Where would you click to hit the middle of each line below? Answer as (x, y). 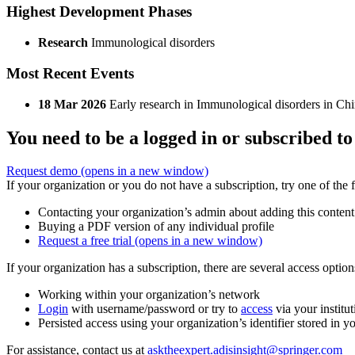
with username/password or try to (155, 309)
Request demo (44, 171)
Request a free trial (86, 241)
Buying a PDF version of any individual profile (156, 227)
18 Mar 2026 (72, 104)
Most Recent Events (70, 73)
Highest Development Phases (99, 12)
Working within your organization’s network (149, 295)
